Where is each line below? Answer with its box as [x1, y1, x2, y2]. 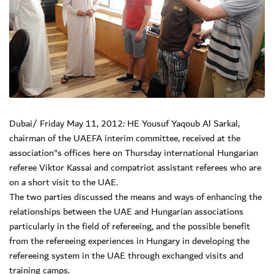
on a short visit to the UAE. [9, 174, 118, 191]
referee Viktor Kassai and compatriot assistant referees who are [9, 160, 261, 176]
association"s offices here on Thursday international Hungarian [9, 145, 258, 161]
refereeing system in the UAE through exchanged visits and [9, 248, 243, 264]
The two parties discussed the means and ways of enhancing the [9, 189, 262, 206]
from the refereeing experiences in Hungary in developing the [9, 233, 250, 250]
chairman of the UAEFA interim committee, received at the [9, 130, 240, 147]
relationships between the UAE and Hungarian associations [9, 204, 243, 220]
